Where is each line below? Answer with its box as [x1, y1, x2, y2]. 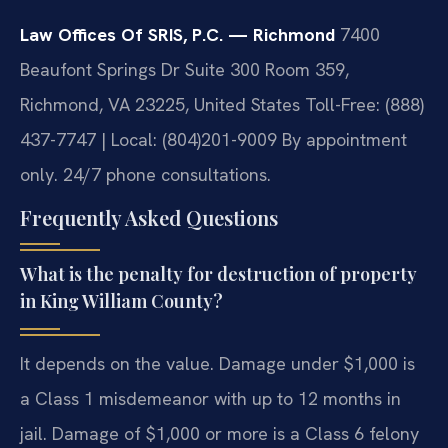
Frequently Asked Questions [20, 204, 278, 232]
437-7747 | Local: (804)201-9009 [20, 127, 277, 151]
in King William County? [20, 289, 223, 314]
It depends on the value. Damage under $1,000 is [20, 352, 415, 376]
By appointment [277, 127, 407, 151]
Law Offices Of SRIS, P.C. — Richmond [20, 22, 335, 46]
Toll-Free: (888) [300, 92, 424, 116]
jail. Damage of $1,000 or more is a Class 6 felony [20, 422, 419, 446]
